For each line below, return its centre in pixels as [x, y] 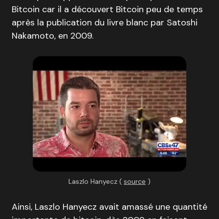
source [135, 181]
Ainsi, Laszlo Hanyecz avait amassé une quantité [109, 207]
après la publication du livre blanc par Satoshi [105, 22]
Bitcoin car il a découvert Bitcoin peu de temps [107, 9]
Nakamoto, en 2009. [53, 36]
